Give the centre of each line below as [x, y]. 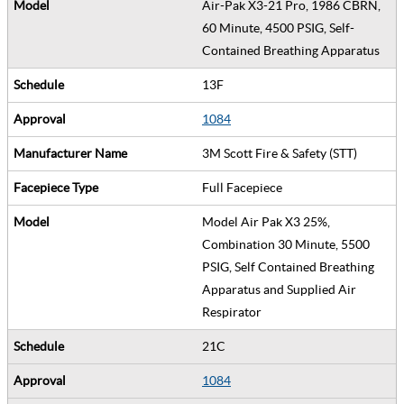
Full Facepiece [245, 187]
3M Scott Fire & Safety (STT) [282, 153]
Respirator [234, 312]
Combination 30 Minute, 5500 [286, 244]
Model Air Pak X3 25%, [266, 221]
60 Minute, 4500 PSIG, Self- [278, 28]
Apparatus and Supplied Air [279, 289]
